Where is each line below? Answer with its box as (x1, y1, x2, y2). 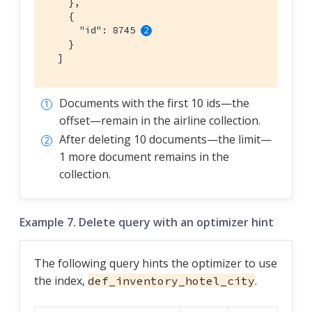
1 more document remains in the (59, 148, 229, 164)
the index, (34, 272, 88, 288)
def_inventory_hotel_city (88, 273, 255, 288)
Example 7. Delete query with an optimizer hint (19, 214, 274, 230)
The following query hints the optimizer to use (34, 255, 277, 271)
